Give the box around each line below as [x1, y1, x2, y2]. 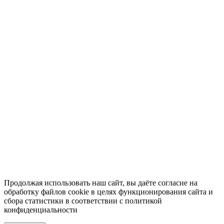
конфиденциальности [4, 205, 77, 214]
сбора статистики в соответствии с [4, 196, 125, 205]
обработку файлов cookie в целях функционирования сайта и [4, 187, 213, 196]
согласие [158, 178, 187, 187]
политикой [125, 196, 162, 205]
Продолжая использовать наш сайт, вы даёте [4, 178, 158, 187]
